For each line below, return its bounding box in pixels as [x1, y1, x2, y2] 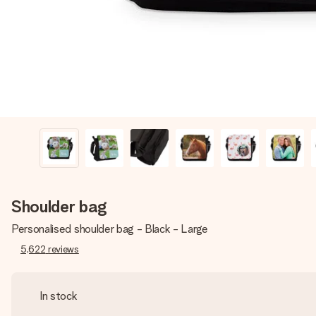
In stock [39, 289, 78, 303]
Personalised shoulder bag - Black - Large [11, 222, 208, 236]
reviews [48, 243, 79, 255]
